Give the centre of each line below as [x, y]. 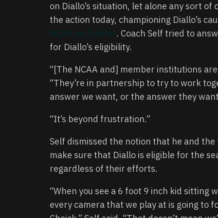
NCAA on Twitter [83, 33]
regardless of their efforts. [104, 169]
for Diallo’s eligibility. [91, 47]
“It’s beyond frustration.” [100, 119]
